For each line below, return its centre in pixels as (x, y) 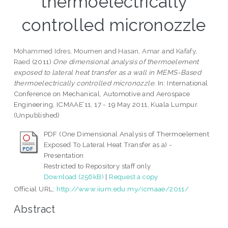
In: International (182, 83)
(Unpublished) (37, 115)
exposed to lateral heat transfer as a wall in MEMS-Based (107, 73)
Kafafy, (187, 51)
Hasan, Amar (139, 51)
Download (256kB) (74, 177)
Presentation (64, 155)
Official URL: (35, 189)
